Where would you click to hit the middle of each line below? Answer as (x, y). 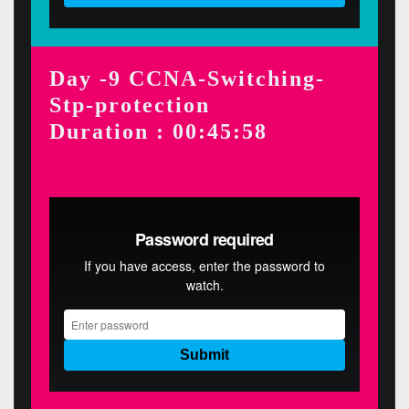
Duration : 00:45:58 (158, 131)
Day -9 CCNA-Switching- (187, 78)
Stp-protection (129, 104)
